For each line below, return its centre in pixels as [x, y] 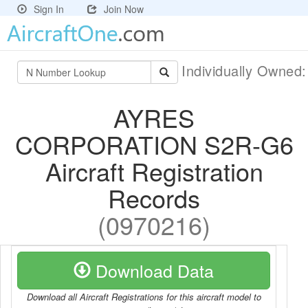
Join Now [124, 9]
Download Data [152, 270]
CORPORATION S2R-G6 [154, 144]
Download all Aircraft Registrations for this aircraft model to [144, 297]
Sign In [49, 9]
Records [154, 198]
